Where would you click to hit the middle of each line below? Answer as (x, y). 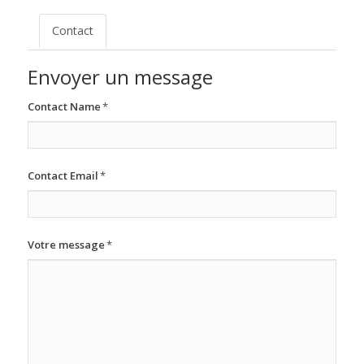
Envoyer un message (120, 76)
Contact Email (63, 175)
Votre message (66, 244)
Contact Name (64, 106)
